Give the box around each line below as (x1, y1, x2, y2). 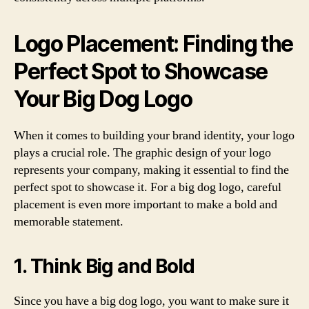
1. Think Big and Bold (14, 255, 195, 278)
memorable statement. (14, 214, 123, 230)
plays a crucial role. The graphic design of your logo (14, 145, 271, 161)
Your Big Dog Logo (14, 86, 192, 112)
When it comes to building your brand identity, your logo (14, 128, 295, 143)
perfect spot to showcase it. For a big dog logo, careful (14, 179, 281, 195)
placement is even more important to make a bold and (14, 197, 277, 212)
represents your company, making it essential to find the (14, 162, 289, 178)
